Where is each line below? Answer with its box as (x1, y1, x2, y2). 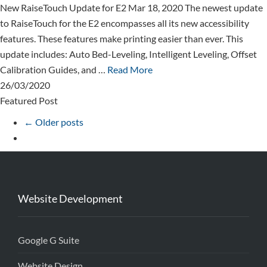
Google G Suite (18, 234, 79, 246)
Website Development (18, 192, 123, 205)
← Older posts (24, 116, 83, 128)
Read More (107, 64, 153, 75)
